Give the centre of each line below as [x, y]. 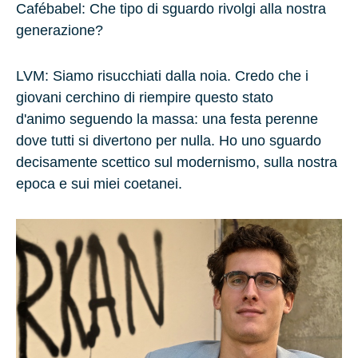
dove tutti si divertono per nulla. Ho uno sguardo [169, 140]
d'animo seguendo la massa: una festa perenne [167, 119]
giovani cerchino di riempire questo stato [145, 97]
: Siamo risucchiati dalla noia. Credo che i [177, 76]
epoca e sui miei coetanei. [99, 183]
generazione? [60, 30]
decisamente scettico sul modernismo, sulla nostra [177, 162]
